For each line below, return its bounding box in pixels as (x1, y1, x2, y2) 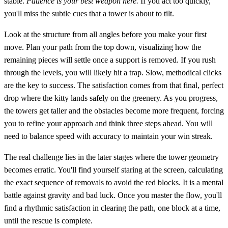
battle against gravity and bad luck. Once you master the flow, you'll (4, 190, 222, 199)
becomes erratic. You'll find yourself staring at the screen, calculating (4, 165, 223, 174)
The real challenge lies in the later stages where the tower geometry (4, 152, 219, 161)
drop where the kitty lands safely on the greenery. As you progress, (4, 93, 218, 102)
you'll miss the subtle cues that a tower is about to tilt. (4, 9, 174, 18)
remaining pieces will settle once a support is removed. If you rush (4, 55, 216, 64)
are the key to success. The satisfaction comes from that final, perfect (4, 80, 223, 90)
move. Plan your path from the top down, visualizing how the (4, 42, 201, 51)
